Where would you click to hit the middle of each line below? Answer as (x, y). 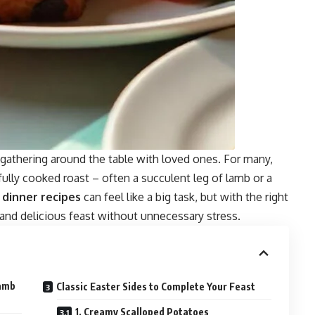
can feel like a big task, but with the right (185, 197)
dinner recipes (41, 197)
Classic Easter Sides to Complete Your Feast (156, 287)
